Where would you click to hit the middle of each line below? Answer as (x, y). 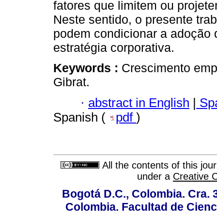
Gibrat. (71, 82)
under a (155, 177)
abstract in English (139, 102)
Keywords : (87, 68)
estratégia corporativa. (114, 48)
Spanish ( (81, 117)
